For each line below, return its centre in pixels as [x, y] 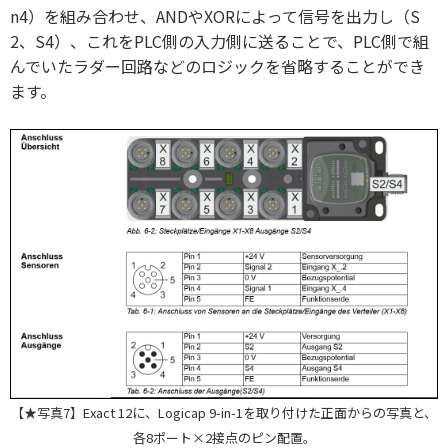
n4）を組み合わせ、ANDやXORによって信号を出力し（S [215, 15]
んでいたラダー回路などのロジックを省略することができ [217, 65]
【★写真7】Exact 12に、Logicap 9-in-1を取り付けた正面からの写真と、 [224, 413]
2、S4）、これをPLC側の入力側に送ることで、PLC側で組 [219, 40]
